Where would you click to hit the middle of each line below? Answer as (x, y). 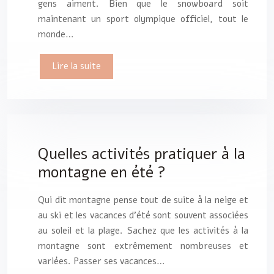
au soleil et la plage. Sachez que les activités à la (143, 230)
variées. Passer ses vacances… (102, 261)
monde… (56, 35)
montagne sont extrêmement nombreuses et (143, 246)
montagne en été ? (102, 173)
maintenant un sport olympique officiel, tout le (143, 19)
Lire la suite (76, 66)
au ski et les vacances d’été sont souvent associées (143, 215)
